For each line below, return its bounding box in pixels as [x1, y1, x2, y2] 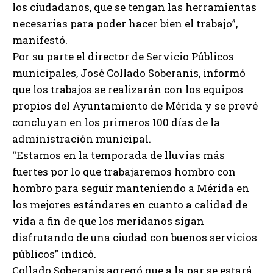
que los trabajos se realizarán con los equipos [12, 82, 243, 97]
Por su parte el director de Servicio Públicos [12, 49, 234, 64]
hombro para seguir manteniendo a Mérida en [12, 181, 249, 196]
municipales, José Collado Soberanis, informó [12, 66, 246, 80]
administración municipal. [12, 132, 151, 146]
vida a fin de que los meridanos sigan [12, 214, 204, 229]
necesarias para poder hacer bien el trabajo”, [12, 16, 238, 31]
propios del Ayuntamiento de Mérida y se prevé [12, 99, 258, 113]
